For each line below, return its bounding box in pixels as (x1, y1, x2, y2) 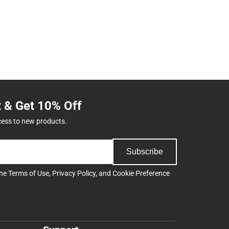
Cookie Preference (112, 169, 170, 177)
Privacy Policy (52, 169, 96, 177)
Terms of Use (8, 169, 49, 177)
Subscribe (126, 147, 163, 156)
